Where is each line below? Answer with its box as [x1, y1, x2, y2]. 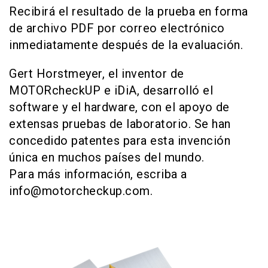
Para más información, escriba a [9, 167, 187, 181]
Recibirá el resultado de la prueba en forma [9, 4, 248, 19]
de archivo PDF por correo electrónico [9, 21, 225, 35]
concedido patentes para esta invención [9, 133, 230, 148]
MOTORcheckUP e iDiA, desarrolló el [9, 83, 213, 98]
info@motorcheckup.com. [9, 184, 153, 198]
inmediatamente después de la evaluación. [9, 38, 243, 52]
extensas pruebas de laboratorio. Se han [9, 117, 231, 131]
